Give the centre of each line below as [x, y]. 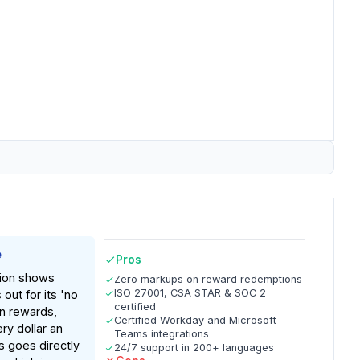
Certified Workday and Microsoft [196, 320]
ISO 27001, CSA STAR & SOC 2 [190, 293]
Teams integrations [162, 334]
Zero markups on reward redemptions [209, 279]
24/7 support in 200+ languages [194, 348]
